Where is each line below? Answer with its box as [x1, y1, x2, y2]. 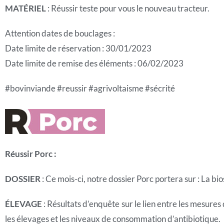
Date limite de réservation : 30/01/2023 [5, 43, 151, 53]
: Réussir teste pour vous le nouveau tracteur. [46, 3, 209, 13]
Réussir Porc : [5, 148, 56, 159]
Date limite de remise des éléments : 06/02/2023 [5, 58, 183, 68]
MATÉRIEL [5, 3, 46, 13]
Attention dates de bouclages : [5, 28, 115, 38]
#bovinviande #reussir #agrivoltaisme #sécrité [5, 83, 175, 93]
